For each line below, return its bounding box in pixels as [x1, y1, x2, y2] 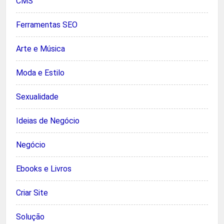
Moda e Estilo [16, 68, 64, 77]
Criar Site [16, 188, 48, 197]
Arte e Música [16, 44, 65, 53]
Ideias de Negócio [16, 116, 79, 125]
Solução [16, 212, 44, 221]
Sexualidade [16, 92, 58, 101]
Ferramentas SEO [16, 20, 77, 29]
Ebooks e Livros [16, 164, 71, 173]
